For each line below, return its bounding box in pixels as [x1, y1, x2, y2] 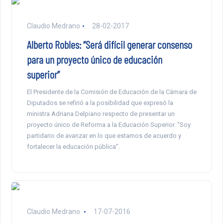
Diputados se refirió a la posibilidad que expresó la [26, 99, 173, 107]
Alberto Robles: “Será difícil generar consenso [26, 38, 192, 51]
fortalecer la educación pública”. [26, 143, 120, 151]
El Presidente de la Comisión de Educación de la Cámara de [26, 88, 197, 96]
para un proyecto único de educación [26, 53, 162, 66]
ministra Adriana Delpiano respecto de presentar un [26, 110, 175, 118]
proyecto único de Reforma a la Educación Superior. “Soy [26, 121, 191, 129]
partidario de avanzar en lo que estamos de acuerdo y [26, 132, 181, 140]
